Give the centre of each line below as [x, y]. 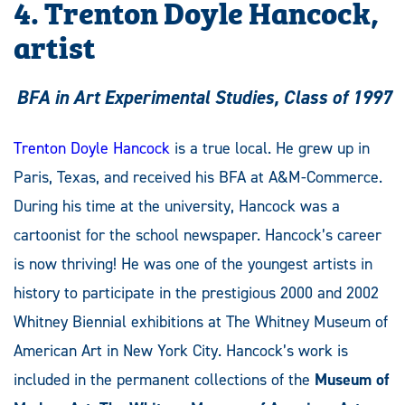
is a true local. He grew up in [270, 149]
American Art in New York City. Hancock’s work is [181, 351]
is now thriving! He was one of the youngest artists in [193, 264]
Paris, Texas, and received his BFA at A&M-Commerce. [198, 178]
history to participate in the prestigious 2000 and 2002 [196, 293]
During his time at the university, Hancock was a [177, 207]
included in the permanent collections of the [164, 380]
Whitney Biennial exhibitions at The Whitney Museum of [201, 322]
